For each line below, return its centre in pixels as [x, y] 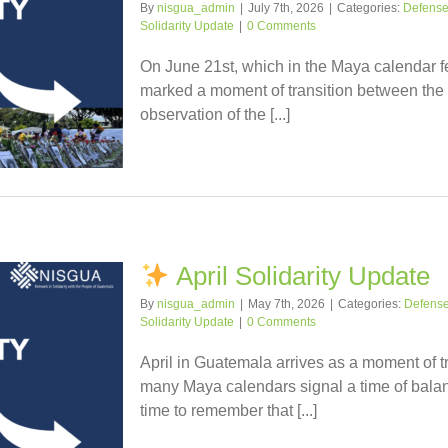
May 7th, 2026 [286, 304]
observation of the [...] [215, 115]
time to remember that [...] [228, 411]
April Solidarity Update [299, 276]
